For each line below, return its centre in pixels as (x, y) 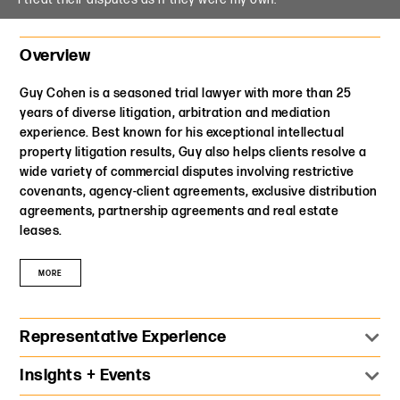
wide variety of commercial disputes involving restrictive (187, 172)
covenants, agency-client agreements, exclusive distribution (199, 192)
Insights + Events (86, 376)
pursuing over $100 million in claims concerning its (183, 386)
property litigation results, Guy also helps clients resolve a (193, 153)
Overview (55, 56)
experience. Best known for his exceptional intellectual (182, 133)
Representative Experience (123, 337)
